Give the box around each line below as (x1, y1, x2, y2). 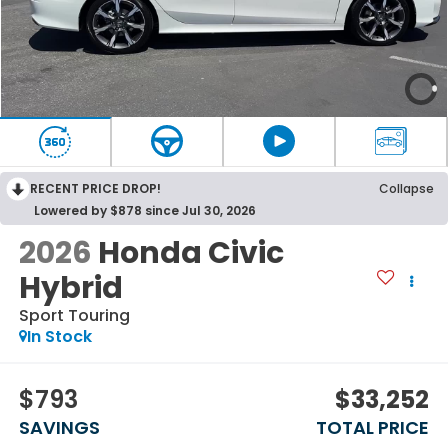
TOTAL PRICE (316, 414, 430, 440)
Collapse (379, 179, 434, 197)
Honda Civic (97, 232, 284, 275)
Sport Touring (18, 304, 130, 328)
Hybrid (18, 267, 123, 310)
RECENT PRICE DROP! (30, 179, 161, 197)
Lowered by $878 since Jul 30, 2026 (34, 201, 256, 219)
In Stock (26, 325, 92, 349)
